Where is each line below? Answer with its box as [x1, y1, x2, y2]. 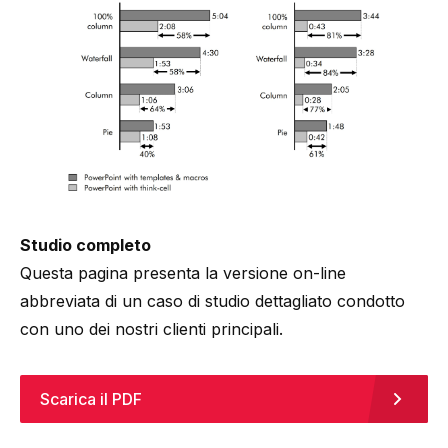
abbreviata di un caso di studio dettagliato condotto [20, 290, 405, 311]
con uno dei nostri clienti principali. [20, 318, 283, 339]
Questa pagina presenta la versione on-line [20, 262, 346, 283]
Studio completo [20, 234, 151, 255]
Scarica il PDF [40, 388, 142, 409]
